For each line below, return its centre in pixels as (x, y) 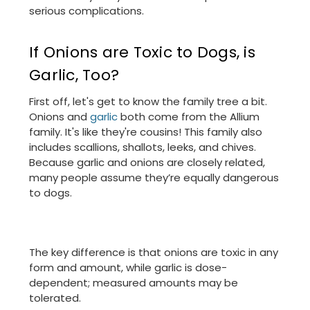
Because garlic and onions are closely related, (147, 163)
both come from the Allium (189, 117)
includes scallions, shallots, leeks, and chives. (143, 147)
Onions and (60, 117)
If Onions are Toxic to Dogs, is (142, 53)
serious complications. (86, 11)
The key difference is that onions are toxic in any (154, 253)
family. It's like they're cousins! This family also (146, 132)
